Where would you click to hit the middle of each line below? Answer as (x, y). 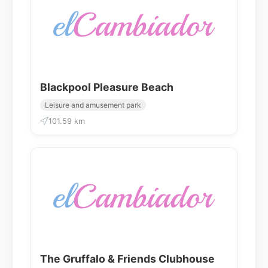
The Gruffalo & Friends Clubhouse (127, 258)
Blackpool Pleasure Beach (107, 87)
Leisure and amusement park (93, 105)
